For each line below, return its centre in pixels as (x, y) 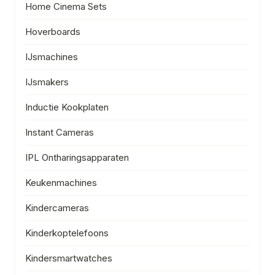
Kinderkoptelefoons (67, 233)
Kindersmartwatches (69, 258)
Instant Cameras (60, 132)
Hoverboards (53, 31)
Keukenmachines (61, 182)
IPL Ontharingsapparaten (77, 157)
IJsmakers (47, 82)
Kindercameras (57, 207)
